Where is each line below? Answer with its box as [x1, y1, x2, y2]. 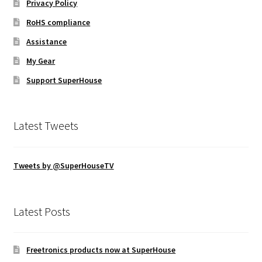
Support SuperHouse [26, 75, 102, 86]
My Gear [26, 56, 56, 67]
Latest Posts [13, 204, 70, 219]
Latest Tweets [13, 118, 78, 133]
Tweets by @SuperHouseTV [13, 160, 114, 171]
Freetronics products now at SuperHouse [26, 244, 176, 256]
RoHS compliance [26, 17, 91, 28]
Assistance [26, 36, 67, 47]
